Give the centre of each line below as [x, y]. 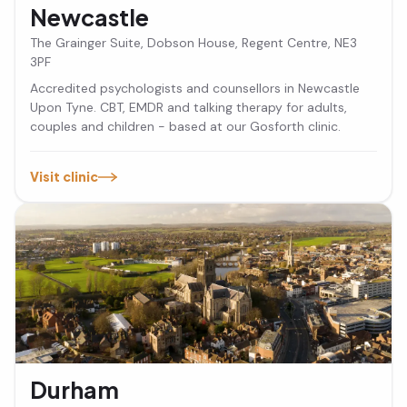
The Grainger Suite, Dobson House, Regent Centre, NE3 [194, 43]
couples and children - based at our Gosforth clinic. [185, 127]
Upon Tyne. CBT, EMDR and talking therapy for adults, [189, 108]
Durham [74, 389]
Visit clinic [64, 177]
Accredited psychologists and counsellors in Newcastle [195, 89]
